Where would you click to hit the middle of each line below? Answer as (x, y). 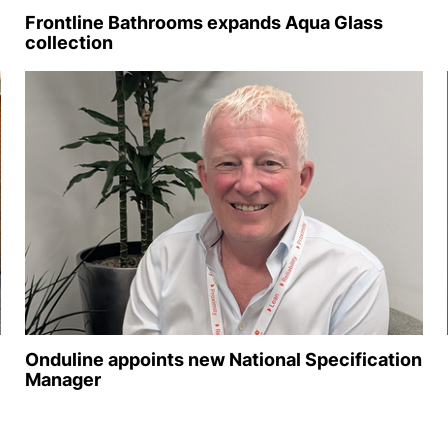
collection (68, 43)
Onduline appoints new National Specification (223, 360)
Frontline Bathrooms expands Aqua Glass (203, 23)
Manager (62, 380)
